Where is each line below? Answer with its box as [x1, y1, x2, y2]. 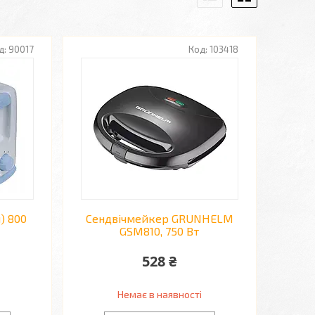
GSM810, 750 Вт [120, 224, 200, 238]
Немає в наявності [117, 288, 202, 300]
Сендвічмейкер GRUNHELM [85, 212, 233, 225]
